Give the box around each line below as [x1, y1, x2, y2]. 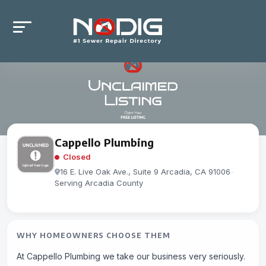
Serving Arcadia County [55, 178, 143, 188]
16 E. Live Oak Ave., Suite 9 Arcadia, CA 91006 [60, 167, 230, 176]
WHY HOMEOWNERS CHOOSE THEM [17, 231, 170, 240]
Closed [61, 152, 91, 161]
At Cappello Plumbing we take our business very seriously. [17, 251, 245, 261]
